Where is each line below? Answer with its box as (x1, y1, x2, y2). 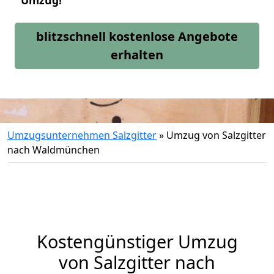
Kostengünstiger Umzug (36, 229, 238, 253)
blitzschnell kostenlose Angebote (36, 28, 238, 45)
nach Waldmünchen (7, 143, 100, 157)
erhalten (111, 46, 163, 63)
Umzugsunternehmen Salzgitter (7, 128, 157, 142)
